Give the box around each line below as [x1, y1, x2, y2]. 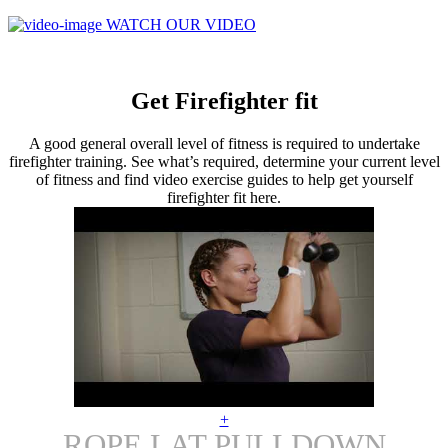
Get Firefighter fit [130, 87, 318, 114]
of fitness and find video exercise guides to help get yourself [35, 170, 413, 188]
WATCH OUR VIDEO [106, 15, 256, 33]
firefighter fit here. [167, 188, 281, 206]
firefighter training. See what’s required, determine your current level [8, 152, 440, 170]
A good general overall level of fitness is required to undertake [28, 134, 420, 152]
